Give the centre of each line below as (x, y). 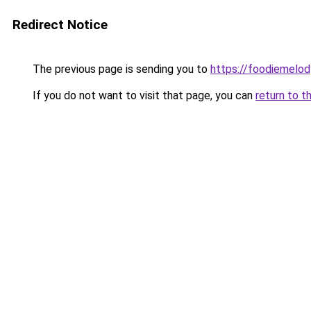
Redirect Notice (60, 25)
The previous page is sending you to (120, 69)
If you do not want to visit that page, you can (143, 95)
